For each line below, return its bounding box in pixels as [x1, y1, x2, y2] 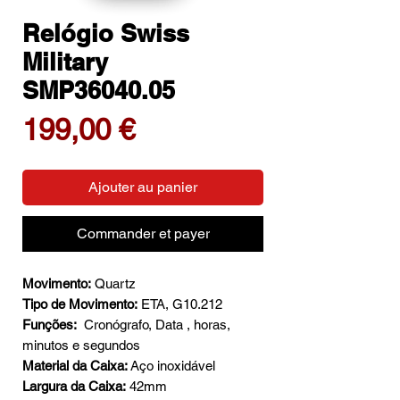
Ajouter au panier [88, 179, 197, 196]
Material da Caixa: [22, 358, 128, 374]
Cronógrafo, [84, 317, 152, 333]
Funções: [22, 317, 80, 333]
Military [22, 47, 108, 77]
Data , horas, [155, 317, 230, 333]
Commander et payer [76, 225, 210, 243]
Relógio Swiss [22, 19, 189, 48]
